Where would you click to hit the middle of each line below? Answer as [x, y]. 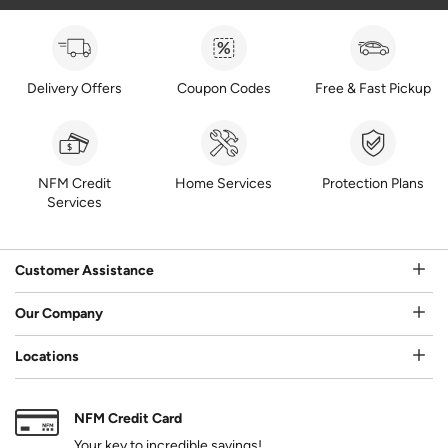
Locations [47, 357]
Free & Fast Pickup [373, 88]
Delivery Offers [75, 88]
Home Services [224, 183]
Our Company [59, 314]
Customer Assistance [84, 271]
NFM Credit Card [128, 419]
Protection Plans [373, 183]
